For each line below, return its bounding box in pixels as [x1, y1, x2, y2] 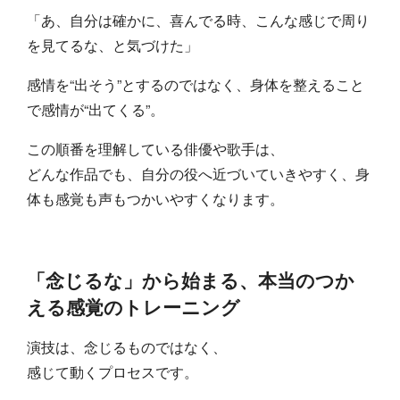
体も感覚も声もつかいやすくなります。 [27, 187, 285, 209]
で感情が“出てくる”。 [27, 98, 165, 120]
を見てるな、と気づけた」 [27, 34, 199, 55]
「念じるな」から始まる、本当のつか [27, 266, 355, 293]
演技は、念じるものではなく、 [27, 336, 228, 357]
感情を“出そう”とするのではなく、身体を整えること [27, 73, 365, 95]
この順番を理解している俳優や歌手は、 [27, 137, 285, 159]
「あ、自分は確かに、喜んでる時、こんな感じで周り [27, 9, 371, 30]
